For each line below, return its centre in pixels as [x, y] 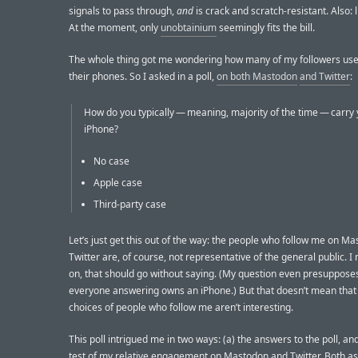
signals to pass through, [123, 10]
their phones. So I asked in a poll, [143, 76]
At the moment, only [115, 27]
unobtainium [189, 27]
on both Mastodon [257, 76]
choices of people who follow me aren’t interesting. [181, 307]
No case [111, 161]
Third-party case [130, 204]
